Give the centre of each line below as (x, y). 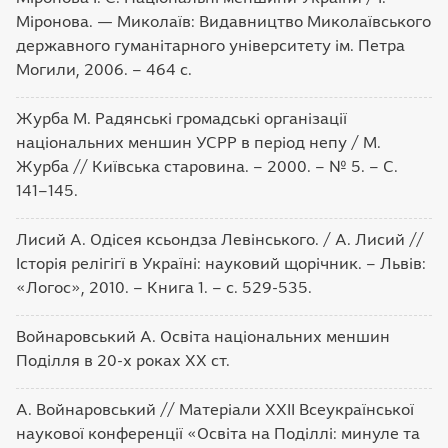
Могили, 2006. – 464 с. (104, 69)
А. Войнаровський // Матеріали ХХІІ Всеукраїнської (215, 409)
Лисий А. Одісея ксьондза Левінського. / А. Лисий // (220, 239)
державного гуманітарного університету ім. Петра (210, 45)
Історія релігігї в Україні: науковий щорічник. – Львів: (221, 263)
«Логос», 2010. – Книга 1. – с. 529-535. (164, 287)
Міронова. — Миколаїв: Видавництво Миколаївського (223, 21)
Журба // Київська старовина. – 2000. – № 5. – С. (207, 166)
